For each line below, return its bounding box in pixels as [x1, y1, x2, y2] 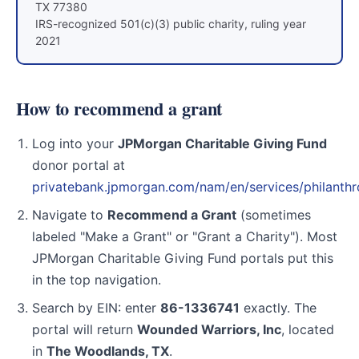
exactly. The [240, 300, 317, 316]
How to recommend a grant [16, 95, 223, 122]
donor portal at [32, 157, 125, 173]
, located [281, 321, 334, 337]
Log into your [32, 135, 118, 151]
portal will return [32, 321, 137, 337]
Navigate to [32, 207, 107, 223]
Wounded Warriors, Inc [137, 321, 281, 337]
